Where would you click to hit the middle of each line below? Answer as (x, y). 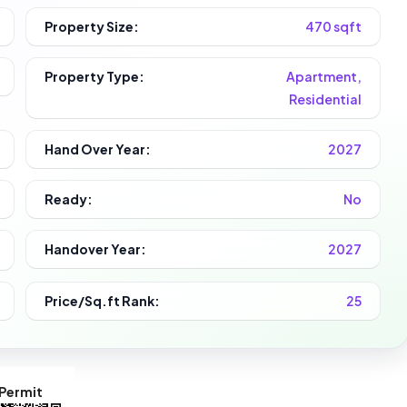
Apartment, (323, 77)
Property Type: (95, 77)
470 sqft (333, 27)
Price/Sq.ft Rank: (103, 300)
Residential (325, 99)
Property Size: (92, 27)
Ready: (69, 199)
